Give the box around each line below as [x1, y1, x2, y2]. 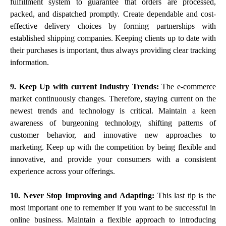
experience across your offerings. [10, 166, 115, 176]
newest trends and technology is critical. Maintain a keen [10, 106, 216, 115]
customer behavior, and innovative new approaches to [10, 130, 216, 139]
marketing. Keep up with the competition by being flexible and [10, 142, 216, 151]
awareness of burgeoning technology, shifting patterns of [10, 118, 216, 127]
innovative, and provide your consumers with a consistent [10, 154, 216, 163]
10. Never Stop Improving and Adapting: [10, 191, 157, 200]
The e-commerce [161, 82, 216, 91]
